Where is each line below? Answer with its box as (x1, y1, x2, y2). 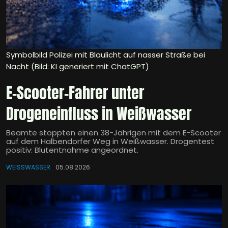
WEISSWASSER (6, 163, 46, 172)
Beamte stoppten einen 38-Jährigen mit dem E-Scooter (6, 127, 221, 138)
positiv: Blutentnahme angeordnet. (6, 145, 138, 156)
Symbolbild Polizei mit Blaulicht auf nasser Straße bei (6, 49, 205, 61)
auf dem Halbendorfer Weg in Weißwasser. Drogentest (6, 136, 214, 147)
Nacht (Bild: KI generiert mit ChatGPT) (6, 61, 149, 72)
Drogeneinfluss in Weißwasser (6, 102, 191, 126)
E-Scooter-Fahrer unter (6, 81, 144, 105)
